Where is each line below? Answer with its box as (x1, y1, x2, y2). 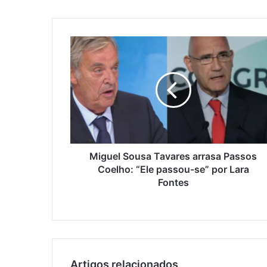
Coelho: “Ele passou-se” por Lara (97, 163, 249, 176)
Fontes (157, 176, 189, 189)
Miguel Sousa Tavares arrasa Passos (89, 150, 257, 163)
